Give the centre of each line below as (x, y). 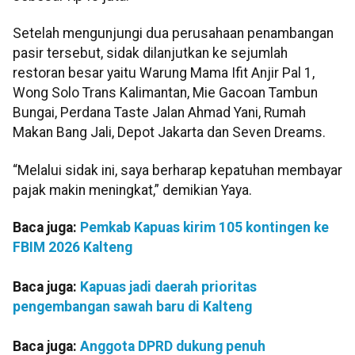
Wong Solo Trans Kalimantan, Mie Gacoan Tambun (165, 93)
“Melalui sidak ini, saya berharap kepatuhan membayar (177, 170)
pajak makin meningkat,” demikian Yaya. (132, 190)
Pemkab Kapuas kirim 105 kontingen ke (204, 228)
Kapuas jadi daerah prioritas (168, 287)
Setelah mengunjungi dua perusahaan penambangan (173, 34)
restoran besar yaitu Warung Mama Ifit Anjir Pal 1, (164, 73)
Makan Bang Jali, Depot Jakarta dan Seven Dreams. (169, 133)
